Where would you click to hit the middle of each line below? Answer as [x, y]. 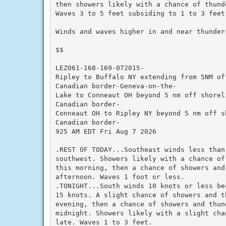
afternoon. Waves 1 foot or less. [120, 177]
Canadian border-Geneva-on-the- [116, 86]
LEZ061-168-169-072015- [100, 68]
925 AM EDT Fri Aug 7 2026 [106, 131]
